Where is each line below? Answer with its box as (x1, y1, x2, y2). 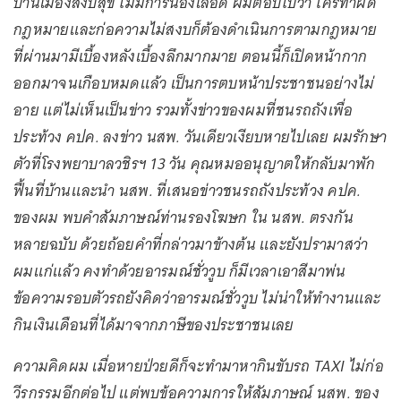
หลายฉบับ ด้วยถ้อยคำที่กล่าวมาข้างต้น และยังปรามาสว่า (13, 231, 369, 258)
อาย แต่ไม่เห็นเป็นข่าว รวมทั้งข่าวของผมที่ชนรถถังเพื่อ (13, 97, 354, 124)
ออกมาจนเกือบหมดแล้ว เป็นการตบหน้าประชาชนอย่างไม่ (13, 70, 375, 97)
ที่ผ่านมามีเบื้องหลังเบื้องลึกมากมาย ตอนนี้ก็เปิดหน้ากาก (13, 43, 368, 70)
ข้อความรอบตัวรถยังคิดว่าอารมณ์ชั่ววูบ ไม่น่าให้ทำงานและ (13, 285, 381, 311)
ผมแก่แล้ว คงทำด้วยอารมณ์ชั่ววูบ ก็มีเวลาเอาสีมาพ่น (13, 258, 346, 285)
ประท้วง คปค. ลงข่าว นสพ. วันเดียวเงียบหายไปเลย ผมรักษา (13, 124, 387, 150)
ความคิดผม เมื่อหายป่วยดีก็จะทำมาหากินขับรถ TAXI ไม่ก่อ (13, 353, 384, 380)
